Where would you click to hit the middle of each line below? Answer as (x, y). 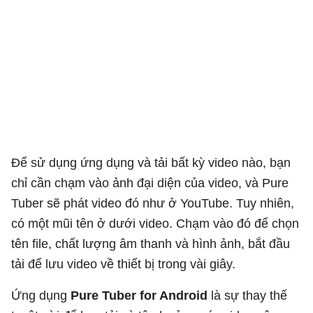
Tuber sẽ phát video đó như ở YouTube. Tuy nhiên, (153, 203)
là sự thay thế (247, 295)
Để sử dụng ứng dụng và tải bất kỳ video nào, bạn (151, 162)
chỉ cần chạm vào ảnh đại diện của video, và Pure (150, 183)
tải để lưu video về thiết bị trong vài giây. (123, 264)
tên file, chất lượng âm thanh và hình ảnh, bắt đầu (151, 243)
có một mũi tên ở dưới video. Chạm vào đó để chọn (155, 223)
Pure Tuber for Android (139, 295)
